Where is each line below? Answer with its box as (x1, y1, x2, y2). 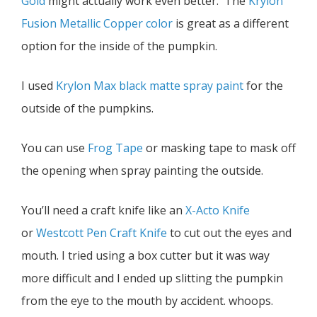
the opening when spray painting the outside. (21, 163, 263, 179)
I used (21, 78, 56, 94)
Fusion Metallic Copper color (21, 16, 173, 32)
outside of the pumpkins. (21, 100, 154, 117)
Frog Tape (88, 140, 143, 156)
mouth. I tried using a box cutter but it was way (21, 248, 270, 264)
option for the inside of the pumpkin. (21, 38, 217, 54)
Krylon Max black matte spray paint (56, 78, 243, 94)
